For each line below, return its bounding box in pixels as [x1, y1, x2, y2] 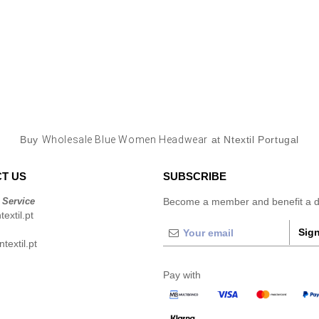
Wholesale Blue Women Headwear [41, 134, 208, 145]
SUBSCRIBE [163, 170, 226, 182]
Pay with [163, 269, 201, 281]
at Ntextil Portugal [207, 134, 299, 145]
